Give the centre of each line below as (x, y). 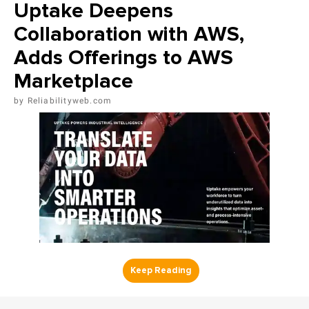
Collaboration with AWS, (129, 34)
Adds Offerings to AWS (123, 58)
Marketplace (73, 81)
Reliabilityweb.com (70, 101)
